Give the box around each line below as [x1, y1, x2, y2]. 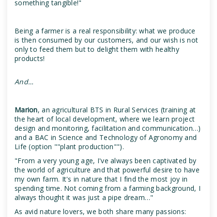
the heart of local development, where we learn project [15, 114, 195, 124]
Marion [15, 105, 38, 115]
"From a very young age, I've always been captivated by [15, 156, 197, 166]
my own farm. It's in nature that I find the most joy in [15, 174, 188, 184]
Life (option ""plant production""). [15, 142, 124, 152]
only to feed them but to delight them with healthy [15, 45, 179, 54]
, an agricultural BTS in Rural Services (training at [37, 105, 196, 115]
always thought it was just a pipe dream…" [15, 193, 154, 202]
